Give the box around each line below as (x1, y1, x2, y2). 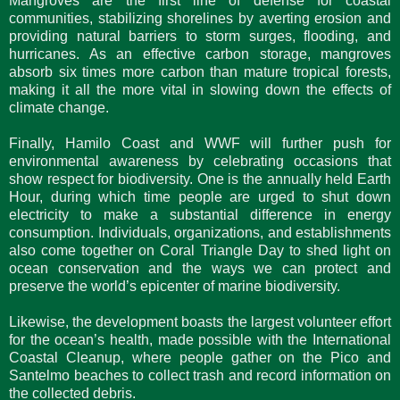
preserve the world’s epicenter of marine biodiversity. (9, 278, 340, 294)
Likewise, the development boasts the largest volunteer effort (9, 313, 391, 329)
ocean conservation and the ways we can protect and (9, 260, 391, 276)
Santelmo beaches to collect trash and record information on (9, 367, 391, 383)
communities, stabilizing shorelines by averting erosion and (9, 10, 391, 26)
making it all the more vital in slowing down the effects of (9, 81, 391, 97)
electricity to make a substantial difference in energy (9, 206, 391, 222)
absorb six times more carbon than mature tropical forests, (9, 63, 391, 79)
